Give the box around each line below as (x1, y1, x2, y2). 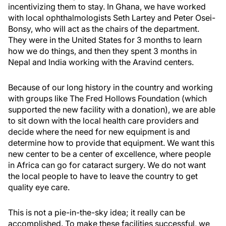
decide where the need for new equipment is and (8, 127, 190, 137)
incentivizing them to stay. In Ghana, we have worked (8, 2, 206, 12)
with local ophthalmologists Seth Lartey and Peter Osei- (8, 13, 215, 23)
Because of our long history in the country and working (8, 82, 213, 92)
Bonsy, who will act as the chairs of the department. (8, 24, 199, 34)
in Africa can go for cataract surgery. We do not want (8, 160, 206, 170)
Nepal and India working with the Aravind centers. (8, 57, 194, 67)
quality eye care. (8, 182, 70, 192)
